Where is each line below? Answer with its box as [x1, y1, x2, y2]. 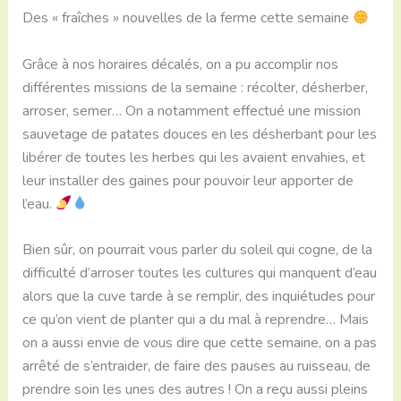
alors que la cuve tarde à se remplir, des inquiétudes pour [21, 286, 375, 307]
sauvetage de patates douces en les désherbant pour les [21, 124, 377, 144]
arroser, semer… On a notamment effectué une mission [21, 100, 361, 121]
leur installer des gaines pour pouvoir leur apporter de [21, 170, 354, 191]
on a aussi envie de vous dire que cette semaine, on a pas [21, 333, 377, 354]
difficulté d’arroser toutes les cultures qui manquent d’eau [21, 263, 377, 284]
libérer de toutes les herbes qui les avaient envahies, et [21, 147, 365, 167]
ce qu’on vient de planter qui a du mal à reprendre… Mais [21, 310, 369, 330]
